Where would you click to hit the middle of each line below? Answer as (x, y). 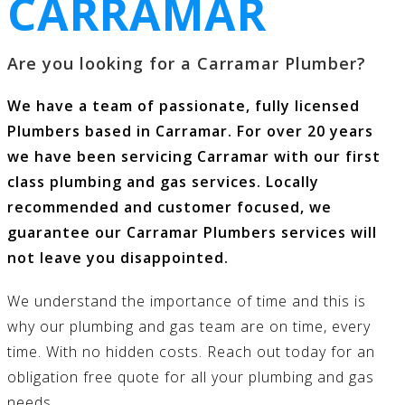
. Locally (288, 181)
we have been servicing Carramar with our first (194, 156)
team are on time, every (283, 326)
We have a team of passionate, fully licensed (184, 105)
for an (351, 351)
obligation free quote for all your (128, 377)
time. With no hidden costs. (107, 351)
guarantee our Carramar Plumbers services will (192, 232)
